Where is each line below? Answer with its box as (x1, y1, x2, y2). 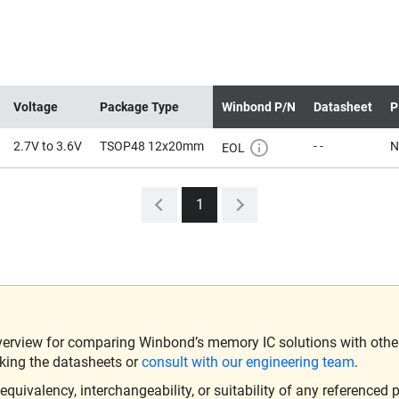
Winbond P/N (222, 100, 296, 114)
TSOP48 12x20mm (100, 139, 204, 153)
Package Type (100, 100, 179, 114)
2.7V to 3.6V (13, 139, 82, 153)
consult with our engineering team (142, 354, 354, 370)
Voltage (13, 100, 58, 114)
